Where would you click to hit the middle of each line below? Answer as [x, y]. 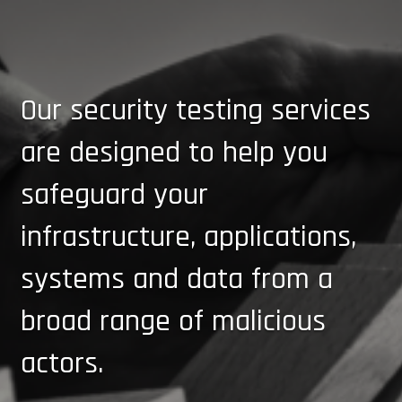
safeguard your [114, 195]
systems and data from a [176, 279]
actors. [61, 363]
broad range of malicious [173, 321]
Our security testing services [195, 110]
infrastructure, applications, [188, 237]
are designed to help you [174, 153]
